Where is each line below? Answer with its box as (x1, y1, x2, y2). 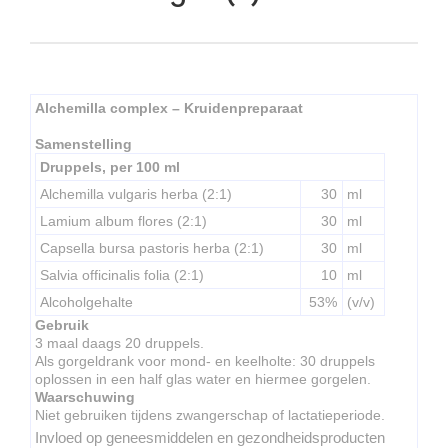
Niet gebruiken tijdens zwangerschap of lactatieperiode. (35, 406, 385, 423)
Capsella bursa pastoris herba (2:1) (40, 239, 264, 256)
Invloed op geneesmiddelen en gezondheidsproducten (35, 428, 385, 446)
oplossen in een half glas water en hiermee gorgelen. (35, 370, 371, 387)
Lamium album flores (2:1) (40, 212, 207, 229)
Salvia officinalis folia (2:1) (40, 266, 204, 283)
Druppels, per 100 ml (40, 158, 180, 175)
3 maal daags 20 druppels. (35, 334, 204, 351)
